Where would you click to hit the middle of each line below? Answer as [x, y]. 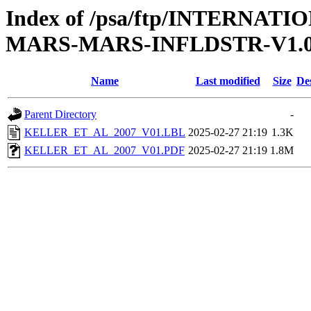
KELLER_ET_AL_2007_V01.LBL [105, 133]
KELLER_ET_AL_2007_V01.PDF [104, 151]
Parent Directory [60, 115]
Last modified [228, 81]
